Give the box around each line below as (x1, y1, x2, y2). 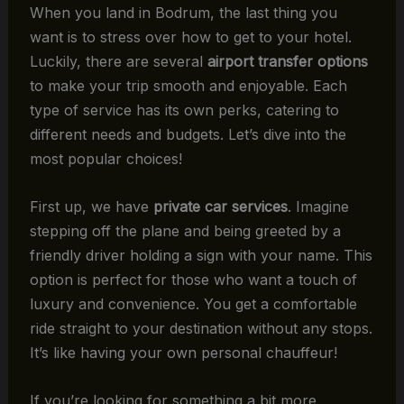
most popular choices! (29, 150, 182, 169)
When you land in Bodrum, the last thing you (29, 4, 337, 23)
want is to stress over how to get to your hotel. (29, 28, 352, 47)
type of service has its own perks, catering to (29, 101, 339, 120)
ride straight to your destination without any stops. (29, 318, 372, 337)
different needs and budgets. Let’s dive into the (29, 125, 346, 144)
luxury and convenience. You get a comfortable (29, 294, 357, 313)
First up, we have (29, 197, 153, 216)
